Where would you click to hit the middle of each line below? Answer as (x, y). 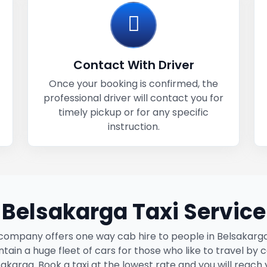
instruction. (133, 127)
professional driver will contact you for (133, 98)
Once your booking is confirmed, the (133, 84)
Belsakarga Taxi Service (133, 212)
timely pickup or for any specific (133, 112)
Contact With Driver (133, 65)
